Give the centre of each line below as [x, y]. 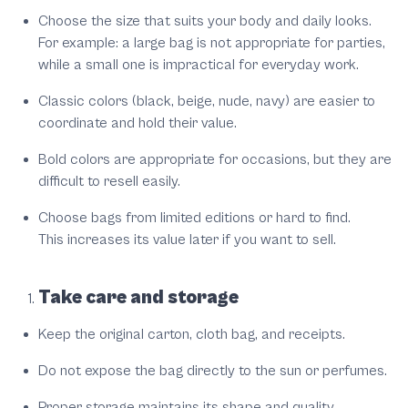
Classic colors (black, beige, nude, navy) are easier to [207, 102]
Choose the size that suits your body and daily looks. [205, 21]
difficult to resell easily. [109, 182]
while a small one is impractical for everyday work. [199, 65]
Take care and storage [138, 298]
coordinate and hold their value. [138, 123]
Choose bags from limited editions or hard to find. [194, 218]
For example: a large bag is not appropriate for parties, [212, 43]
